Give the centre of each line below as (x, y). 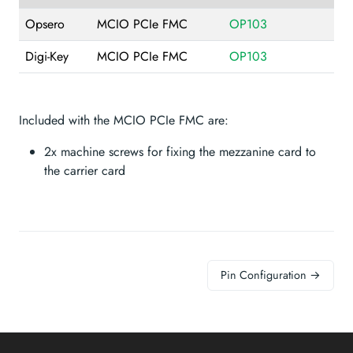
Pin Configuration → (271, 275)
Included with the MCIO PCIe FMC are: (124, 121)
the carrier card (85, 171)
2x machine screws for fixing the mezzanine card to (180, 152)
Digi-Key (47, 57)
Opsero (45, 24)
